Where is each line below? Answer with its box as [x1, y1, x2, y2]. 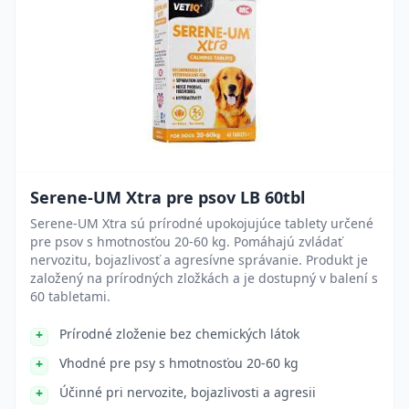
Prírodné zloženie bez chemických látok [59, 325, 299, 342]
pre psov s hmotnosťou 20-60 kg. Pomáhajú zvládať [30, 233, 342, 250]
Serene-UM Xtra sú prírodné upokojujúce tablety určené [30, 215, 373, 232]
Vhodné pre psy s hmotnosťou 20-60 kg [59, 354, 299, 372]
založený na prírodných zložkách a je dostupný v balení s [30, 269, 378, 287]
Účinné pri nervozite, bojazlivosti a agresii [59, 383, 316, 401]
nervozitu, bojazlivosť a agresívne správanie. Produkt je [30, 251, 368, 268]
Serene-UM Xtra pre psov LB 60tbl [30, 186, 305, 208]
